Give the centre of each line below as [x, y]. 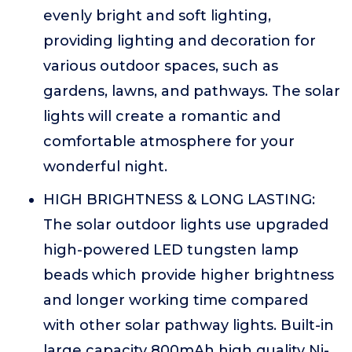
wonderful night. [105, 167]
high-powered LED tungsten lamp [171, 250]
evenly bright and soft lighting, [157, 16]
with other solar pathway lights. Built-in [189, 325]
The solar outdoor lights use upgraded [186, 225]
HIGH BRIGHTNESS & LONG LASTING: [179, 200]
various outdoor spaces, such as [161, 66]
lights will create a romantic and [162, 116]
